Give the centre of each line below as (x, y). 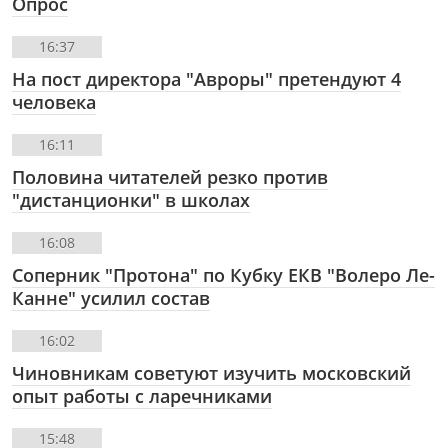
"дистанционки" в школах (131, 199)
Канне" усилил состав (111, 297)
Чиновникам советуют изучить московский (211, 372)
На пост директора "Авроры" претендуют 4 (206, 78)
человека (54, 101)
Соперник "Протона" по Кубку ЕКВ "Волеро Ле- (223, 274)
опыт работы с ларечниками (142, 395)
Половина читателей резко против (170, 176)
